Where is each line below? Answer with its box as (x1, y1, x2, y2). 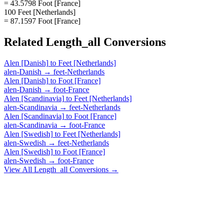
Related (4, 35, 46, 48)
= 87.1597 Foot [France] (4, 16, 80, 25)
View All (4, 165, 34, 174)
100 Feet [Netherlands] (4, 7, 75, 16)
